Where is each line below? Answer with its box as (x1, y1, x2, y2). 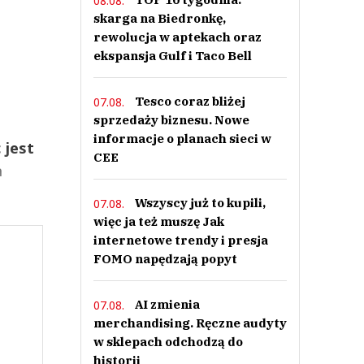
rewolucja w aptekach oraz (93, 29, 262, 45)
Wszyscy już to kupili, (134, 195, 266, 210)
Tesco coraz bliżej (134, 93, 245, 109)
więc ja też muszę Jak (93, 214, 224, 229)
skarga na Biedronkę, (93, 11, 226, 26)
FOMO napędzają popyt (93, 251, 237, 266)
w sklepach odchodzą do (93, 334, 243, 349)
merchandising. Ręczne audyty (93, 315, 287, 331)
